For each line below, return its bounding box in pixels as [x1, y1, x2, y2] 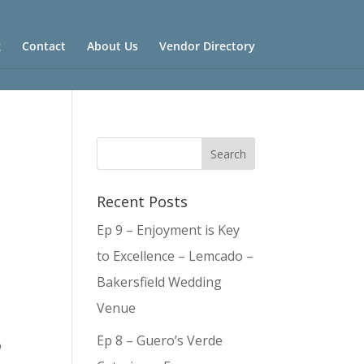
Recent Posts [97, 192, 188, 211]
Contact [21, 38, 66, 54]
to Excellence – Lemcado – [97, 247, 254, 265]
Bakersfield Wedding [97, 273, 223, 291]
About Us [86, 38, 138, 54]
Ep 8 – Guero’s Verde [97, 331, 223, 349]
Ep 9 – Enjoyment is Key [97, 221, 240, 239]
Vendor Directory [158, 38, 255, 54]
